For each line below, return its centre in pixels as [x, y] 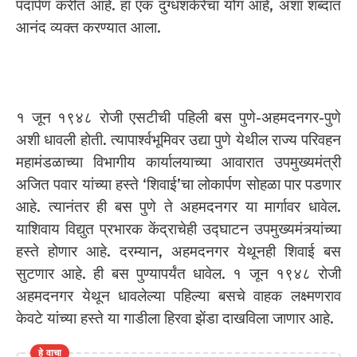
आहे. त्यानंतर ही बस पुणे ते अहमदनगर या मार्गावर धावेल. [178, 206]
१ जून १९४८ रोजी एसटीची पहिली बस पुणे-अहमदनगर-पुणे [178, 117]
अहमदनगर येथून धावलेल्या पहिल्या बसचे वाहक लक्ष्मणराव [178, 296]
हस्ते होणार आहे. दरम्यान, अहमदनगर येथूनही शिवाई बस [178, 251]
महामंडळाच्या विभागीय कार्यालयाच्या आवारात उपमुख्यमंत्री [178, 162]
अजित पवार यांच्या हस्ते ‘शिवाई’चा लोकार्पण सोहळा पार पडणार [178, 184]
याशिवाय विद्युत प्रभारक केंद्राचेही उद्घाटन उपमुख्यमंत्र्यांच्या [178, 229]
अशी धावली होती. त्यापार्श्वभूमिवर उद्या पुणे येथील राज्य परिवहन [178, 139]
